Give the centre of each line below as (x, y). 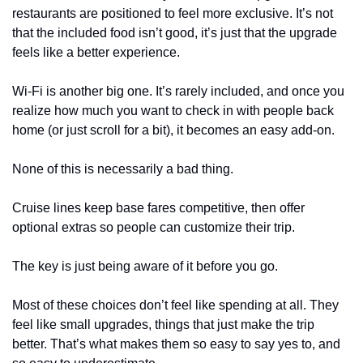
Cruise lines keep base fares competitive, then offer (158, 208)
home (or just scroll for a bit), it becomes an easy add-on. (173, 130)
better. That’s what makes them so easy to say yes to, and (176, 344)
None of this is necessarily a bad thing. (123, 169)
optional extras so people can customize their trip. (154, 228)
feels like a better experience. (96, 53)
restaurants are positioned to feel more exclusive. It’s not (173, 14)
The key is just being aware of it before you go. (145, 267)
